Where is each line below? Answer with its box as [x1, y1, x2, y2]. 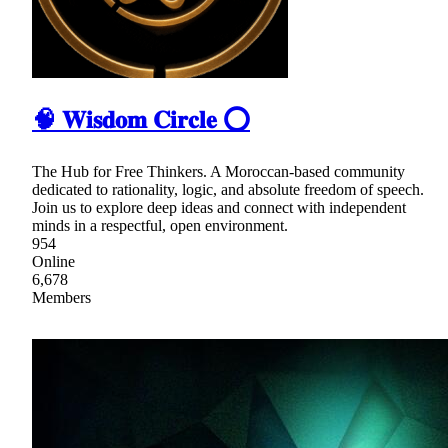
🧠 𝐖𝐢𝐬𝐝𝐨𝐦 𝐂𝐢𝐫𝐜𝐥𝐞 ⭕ [32, 106, 250, 133]
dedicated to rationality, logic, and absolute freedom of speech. [32, 180, 424, 198]
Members [32, 288, 91, 306]
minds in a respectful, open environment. [32, 216, 288, 234]
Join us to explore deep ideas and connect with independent [32, 198, 406, 216]
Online [32, 252, 75, 270]
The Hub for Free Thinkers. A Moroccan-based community [32, 162, 405, 180]
